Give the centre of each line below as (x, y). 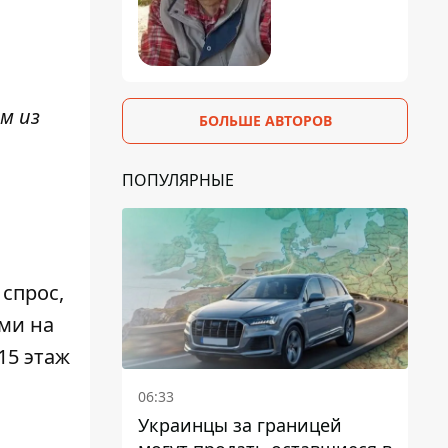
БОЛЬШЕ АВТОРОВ (265, 120)
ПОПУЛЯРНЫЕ (178, 179)
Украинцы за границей (240, 424)
